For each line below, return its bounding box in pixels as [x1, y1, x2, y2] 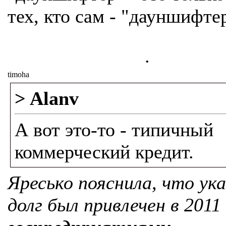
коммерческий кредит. [15, 141, 194, 162]
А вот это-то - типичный [15, 119, 213, 140]
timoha [8, 70, 29, 79]
